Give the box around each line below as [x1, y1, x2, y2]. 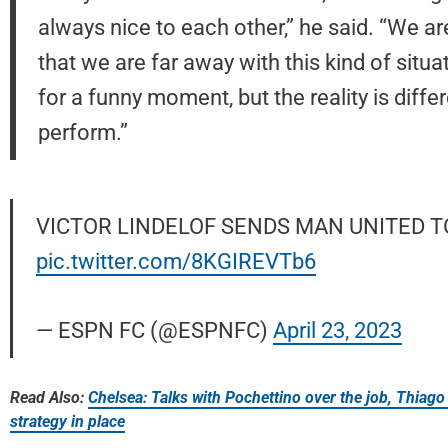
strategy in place [10, 412, 125, 432]
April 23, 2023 [272, 317, 402, 344]
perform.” [37, 119, 128, 146]
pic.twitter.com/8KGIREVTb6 [35, 248, 316, 275]
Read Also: [10, 388, 88, 408]
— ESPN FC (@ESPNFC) [35, 317, 273, 344]
